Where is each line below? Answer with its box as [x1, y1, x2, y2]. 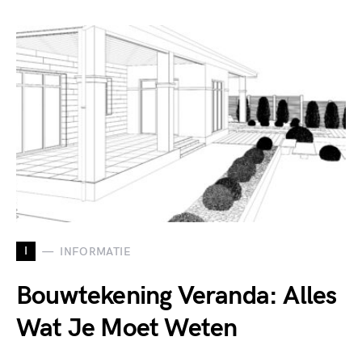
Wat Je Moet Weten [16, 313, 238, 344]
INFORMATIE [60, 244, 131, 259]
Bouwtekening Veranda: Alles [16, 280, 337, 312]
